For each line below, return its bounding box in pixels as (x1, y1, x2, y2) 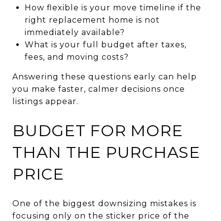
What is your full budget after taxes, (24, 39, 186, 49)
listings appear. (12, 96, 78, 106)
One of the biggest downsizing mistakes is (12, 198, 196, 208)
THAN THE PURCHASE (12, 142, 200, 162)
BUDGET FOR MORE (12, 120, 183, 140)
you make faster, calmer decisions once (12, 84, 185, 94)
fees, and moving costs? (24, 52, 129, 62)
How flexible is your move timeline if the (24, 2, 201, 12)
